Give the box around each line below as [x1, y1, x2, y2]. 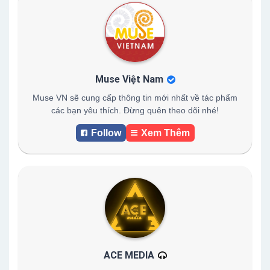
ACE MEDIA [103, 250, 154, 261]
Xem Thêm [140, 128, 190, 138]
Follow [90, 128, 121, 138]
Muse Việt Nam [95, 74, 163, 85]
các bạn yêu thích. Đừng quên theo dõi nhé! [51, 105, 219, 115]
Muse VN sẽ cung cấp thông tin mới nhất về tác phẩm [33, 93, 237, 102]
